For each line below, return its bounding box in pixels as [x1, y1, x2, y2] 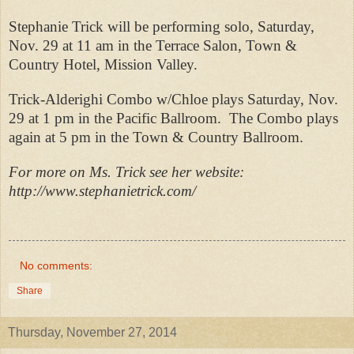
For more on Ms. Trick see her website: [9, 164, 244, 181]
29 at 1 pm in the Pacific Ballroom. [9, 110, 221, 127]
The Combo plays [229, 110, 338, 127]
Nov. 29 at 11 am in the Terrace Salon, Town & [9, 37, 297, 55]
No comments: [20, 259, 93, 273]
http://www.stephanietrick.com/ [9, 183, 196, 200]
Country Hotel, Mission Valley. [9, 56, 198, 73]
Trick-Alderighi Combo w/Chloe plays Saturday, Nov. [9, 91, 338, 108]
